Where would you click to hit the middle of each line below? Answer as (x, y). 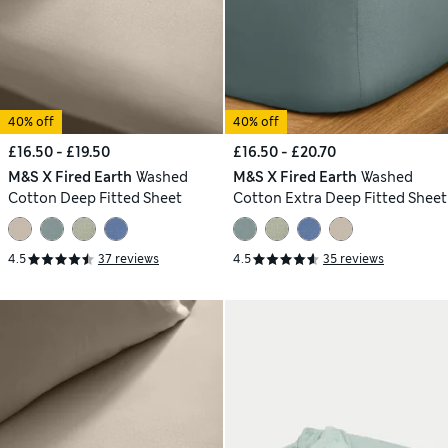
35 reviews (353, 259)
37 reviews (128, 259)
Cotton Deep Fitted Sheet (95, 197)
